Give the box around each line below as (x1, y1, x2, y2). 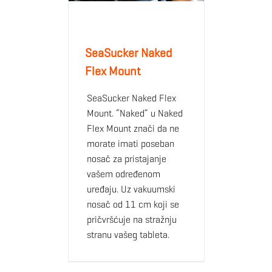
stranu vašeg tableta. (86, 228, 169, 240)
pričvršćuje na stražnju (86, 213, 177, 225)
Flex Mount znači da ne (86, 122, 179, 134)
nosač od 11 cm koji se (86, 198, 179, 210)
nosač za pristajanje (86, 152, 166, 165)
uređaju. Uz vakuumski (86, 183, 175, 195)
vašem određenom (86, 168, 160, 180)
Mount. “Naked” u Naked (86, 107, 183, 119)
